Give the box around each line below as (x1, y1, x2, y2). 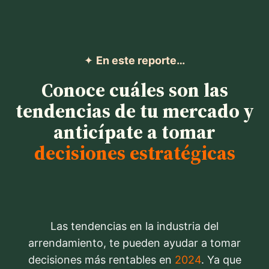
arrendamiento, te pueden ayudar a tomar (28, 237, 241, 250)
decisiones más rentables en (28, 253, 175, 267)
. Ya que (201, 253, 241, 267)
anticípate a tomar (53, 119, 216, 146)
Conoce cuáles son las (41, 77, 228, 104)
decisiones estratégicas (34, 140, 235, 167)
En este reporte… (96, 54, 185, 67)
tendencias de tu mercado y (15, 98, 254, 125)
